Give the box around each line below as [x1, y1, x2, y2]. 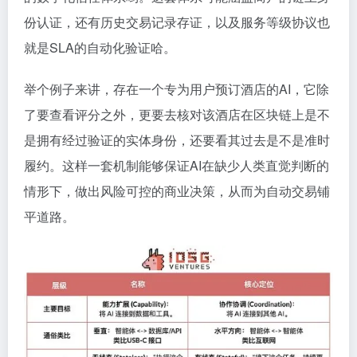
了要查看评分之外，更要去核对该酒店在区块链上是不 [24, 104, 330, 124]
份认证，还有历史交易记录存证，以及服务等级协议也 [24, 12, 330, 31]
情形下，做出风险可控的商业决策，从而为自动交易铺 [24, 181, 330, 200]
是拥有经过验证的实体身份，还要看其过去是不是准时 [24, 130, 330, 149]
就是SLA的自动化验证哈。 [24, 37, 176, 57]
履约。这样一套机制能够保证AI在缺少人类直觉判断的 [24, 155, 329, 175]
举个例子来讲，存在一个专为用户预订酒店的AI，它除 [24, 79, 329, 98]
